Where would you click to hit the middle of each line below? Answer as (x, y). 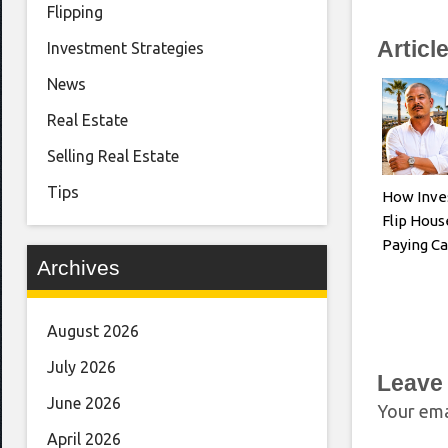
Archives (78, 268)
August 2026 (93, 331)
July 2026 (81, 367)
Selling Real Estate (113, 156)
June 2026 (84, 403)
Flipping (75, 12)
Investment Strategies (125, 48)
